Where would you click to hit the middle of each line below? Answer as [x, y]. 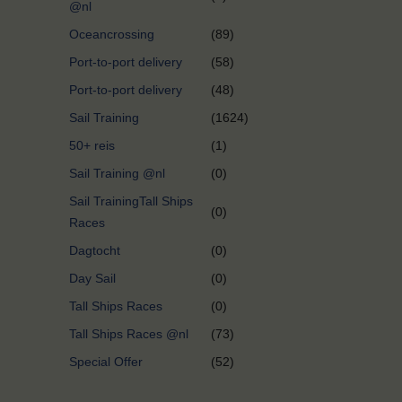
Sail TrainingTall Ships [131, 201]
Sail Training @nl [117, 174]
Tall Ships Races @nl [129, 334]
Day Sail [92, 279]
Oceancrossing [112, 35]
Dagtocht [95, 251]
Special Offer [106, 362]
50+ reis [92, 146]
